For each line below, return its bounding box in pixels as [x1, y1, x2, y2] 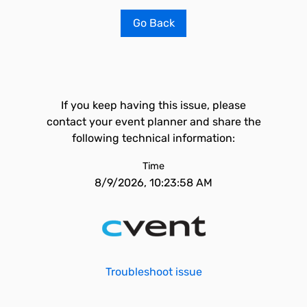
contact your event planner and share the [46, 115, 261, 128]
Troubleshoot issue [105, 265, 202, 278]
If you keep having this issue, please [61, 99, 246, 112]
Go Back [132, 16, 175, 29]
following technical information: [72, 132, 235, 145]
